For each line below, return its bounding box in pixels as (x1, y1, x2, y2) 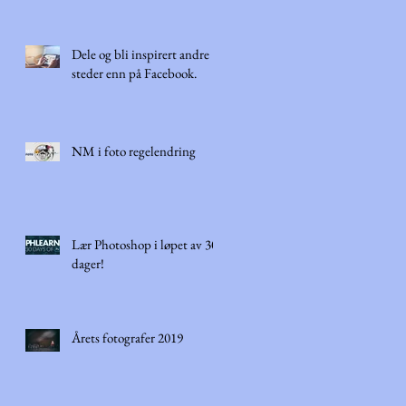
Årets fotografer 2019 (72, 329, 183, 346)
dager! (72, 255, 104, 272)
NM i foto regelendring (72, 142, 196, 159)
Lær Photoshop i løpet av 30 (72, 236, 217, 253)
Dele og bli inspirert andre (72, 45, 209, 63)
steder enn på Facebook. (72, 64, 197, 82)
